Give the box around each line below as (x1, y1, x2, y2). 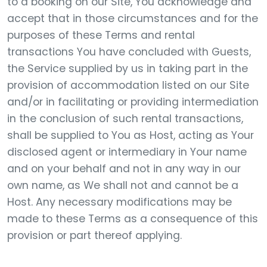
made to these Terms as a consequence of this (7, 212, 258, 226)
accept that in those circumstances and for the (7, 11, 258, 26)
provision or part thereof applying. (7, 228, 182, 243)
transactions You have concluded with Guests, (7, 45, 251, 59)
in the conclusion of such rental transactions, (7, 111, 243, 126)
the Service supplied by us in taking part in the (7, 61, 248, 76)
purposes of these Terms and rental (7, 28, 195, 42)
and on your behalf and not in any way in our (7, 162, 241, 176)
